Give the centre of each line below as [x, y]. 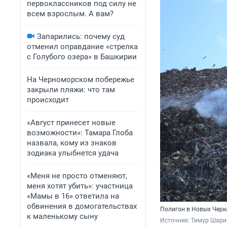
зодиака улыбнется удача [73, 153]
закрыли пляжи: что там [71, 90]
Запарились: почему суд [81, 36]
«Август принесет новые [71, 123]
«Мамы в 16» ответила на [73, 196]
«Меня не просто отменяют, [77, 176]
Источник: [176, 221]
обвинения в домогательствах [82, 206]
